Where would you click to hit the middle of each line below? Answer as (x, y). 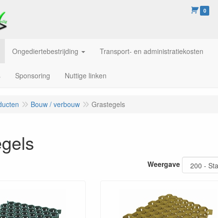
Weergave (164, 164)
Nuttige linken (86, 75)
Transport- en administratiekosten (152, 51)
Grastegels (108, 104)
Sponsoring (33, 75)
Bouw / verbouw (55, 104)
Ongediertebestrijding (45, 51)
